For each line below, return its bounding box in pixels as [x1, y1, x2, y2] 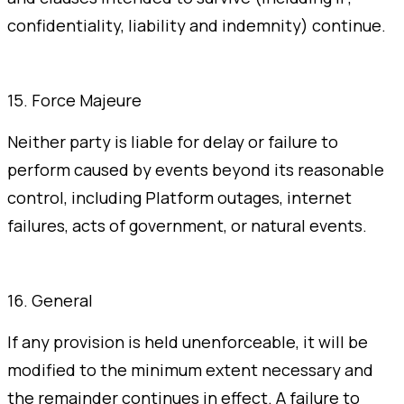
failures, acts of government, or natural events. [7, 215, 367, 237]
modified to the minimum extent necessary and [7, 359, 373, 381]
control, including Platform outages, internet [7, 187, 352, 209]
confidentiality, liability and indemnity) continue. [7, 14, 386, 37]
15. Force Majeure [7, 89, 142, 112]
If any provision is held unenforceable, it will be [7, 331, 368, 353]
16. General [7, 289, 93, 312]
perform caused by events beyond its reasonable [7, 159, 384, 181]
